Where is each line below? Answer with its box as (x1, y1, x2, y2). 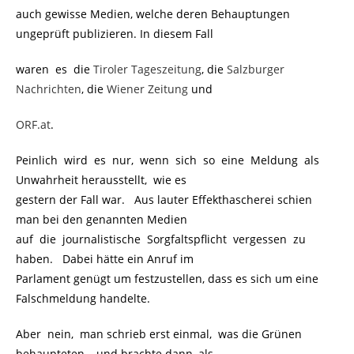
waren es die (16, 61, 93, 77)
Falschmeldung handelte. (16, 290, 150, 306)
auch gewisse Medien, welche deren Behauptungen (16, 6, 290, 21)
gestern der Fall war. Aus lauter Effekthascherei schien (16, 191, 312, 207)
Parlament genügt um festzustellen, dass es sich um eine (16, 270, 318, 286)
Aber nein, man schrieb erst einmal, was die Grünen (16, 326, 302, 341)
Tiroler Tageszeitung (93, 61, 201, 77)
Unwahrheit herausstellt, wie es (16, 171, 186, 187)
